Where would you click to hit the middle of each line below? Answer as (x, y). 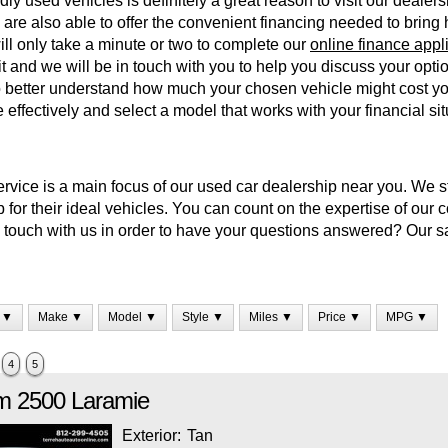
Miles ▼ (271, 317)
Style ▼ (203, 317)
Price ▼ (339, 317)
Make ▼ (60, 317)
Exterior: (153, 435)
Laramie (110, 400)
